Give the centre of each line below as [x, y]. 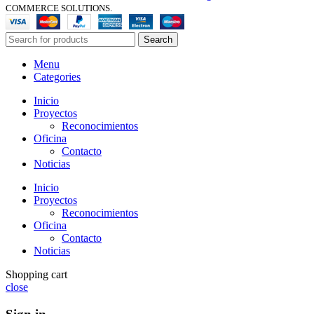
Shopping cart [36, 274]
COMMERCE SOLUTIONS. [59, 8]
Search [158, 39]
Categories [57, 76]
